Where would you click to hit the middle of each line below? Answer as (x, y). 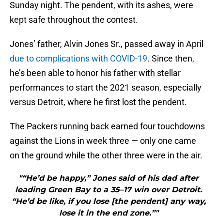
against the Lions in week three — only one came (103, 141)
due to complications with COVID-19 (78, 59)
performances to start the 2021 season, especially (106, 88)
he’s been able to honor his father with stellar (95, 73)
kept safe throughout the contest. (74, 20)
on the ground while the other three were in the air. (106, 155)
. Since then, (171, 59)
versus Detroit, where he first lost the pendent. (98, 102)
